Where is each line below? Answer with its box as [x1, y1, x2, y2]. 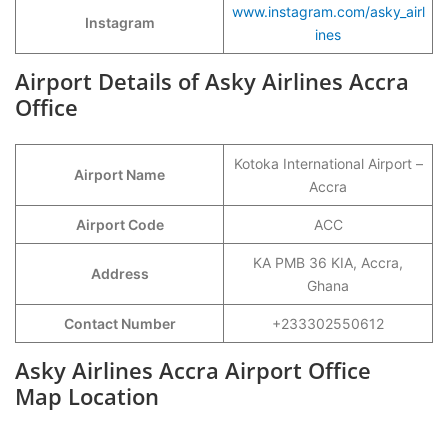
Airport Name [74, 166, 165, 183]
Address [90, 265, 149, 282]
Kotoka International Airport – [233, 155, 423, 172]
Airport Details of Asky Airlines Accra [15, 66, 409, 96]
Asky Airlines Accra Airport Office [15, 355, 371, 385]
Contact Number [63, 315, 176, 332]
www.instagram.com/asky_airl [231, 3, 425, 20]
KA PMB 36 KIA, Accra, [253, 254, 403, 271]
